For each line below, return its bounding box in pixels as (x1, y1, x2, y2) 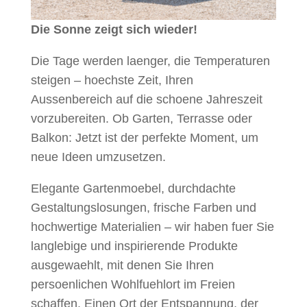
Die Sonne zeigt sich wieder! (30, 22, 197, 36)
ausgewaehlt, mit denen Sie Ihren (30, 258, 214, 272)
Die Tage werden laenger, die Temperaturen (30, 53, 270, 68)
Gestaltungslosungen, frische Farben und (30, 200, 256, 214)
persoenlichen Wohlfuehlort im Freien (30, 277, 235, 291)
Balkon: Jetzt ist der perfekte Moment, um (30, 130, 258, 145)
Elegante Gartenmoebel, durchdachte (30, 181, 236, 195)
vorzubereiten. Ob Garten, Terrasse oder (30, 111, 252, 125)
